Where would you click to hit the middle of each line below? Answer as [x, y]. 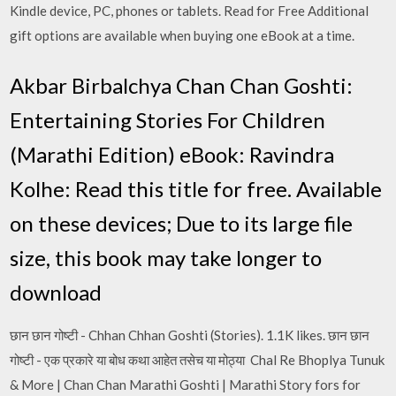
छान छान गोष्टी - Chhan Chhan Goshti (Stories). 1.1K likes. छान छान [190, 335]
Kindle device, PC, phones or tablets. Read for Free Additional [190, 11]
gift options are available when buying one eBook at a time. [183, 35]
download [58, 292]
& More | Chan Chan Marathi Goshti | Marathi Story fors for [186, 384]
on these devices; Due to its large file [182, 223]
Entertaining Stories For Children [168, 119]
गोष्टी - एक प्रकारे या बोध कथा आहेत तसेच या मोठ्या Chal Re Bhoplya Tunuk [198, 359]
